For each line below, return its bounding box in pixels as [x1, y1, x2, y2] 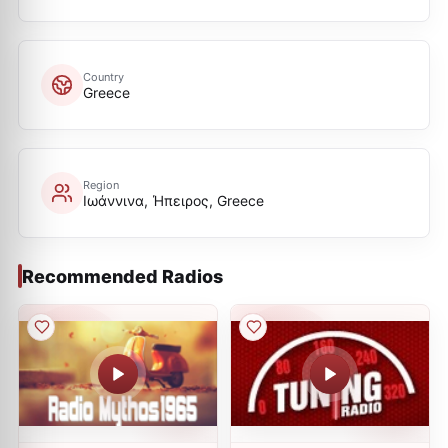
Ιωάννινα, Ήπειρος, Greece [83, 191, 264, 209]
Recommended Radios [22, 265, 223, 287]
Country [83, 69, 124, 84]
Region [83, 177, 119, 192]
